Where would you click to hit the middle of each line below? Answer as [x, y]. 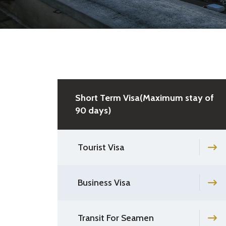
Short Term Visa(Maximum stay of [145, 98]
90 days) [93, 110]
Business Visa [104, 182]
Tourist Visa [101, 147]
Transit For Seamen [116, 218]
